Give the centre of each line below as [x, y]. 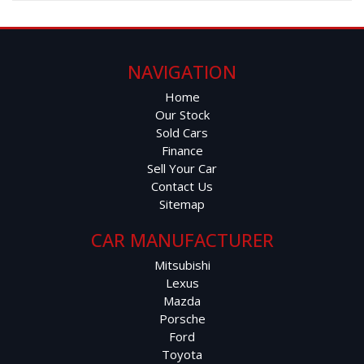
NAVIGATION [182, 71]
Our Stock [182, 114]
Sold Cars [182, 132]
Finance [182, 150]
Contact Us [182, 186]
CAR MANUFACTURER [182, 239]
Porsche [182, 318]
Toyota [182, 354]
